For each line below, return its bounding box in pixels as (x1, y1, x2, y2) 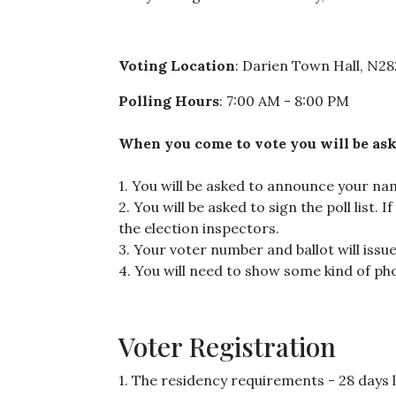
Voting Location (118, 57, 235, 74)
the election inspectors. (118, 219, 279, 237)
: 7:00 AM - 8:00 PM (219, 92, 349, 110)
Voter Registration (118, 329, 336, 364)
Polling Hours (118, 92, 219, 110)
